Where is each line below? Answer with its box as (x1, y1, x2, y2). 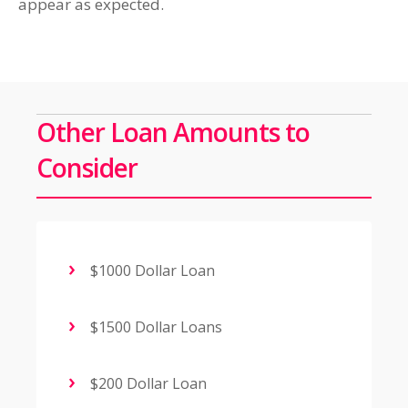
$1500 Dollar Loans (87, 317, 222, 338)
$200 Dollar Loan (87, 373, 207, 394)
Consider (36, 150, 138, 186)
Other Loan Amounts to (36, 115, 310, 150)
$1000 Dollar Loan (87, 260, 215, 281)
